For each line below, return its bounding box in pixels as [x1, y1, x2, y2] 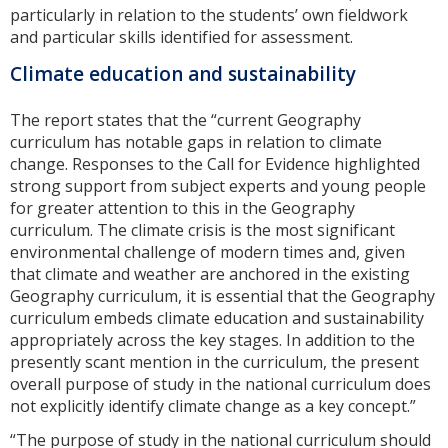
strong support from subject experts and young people [10, 174, 426, 197]
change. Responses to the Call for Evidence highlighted [10, 152, 420, 175]
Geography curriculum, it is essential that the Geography [10, 284, 435, 307]
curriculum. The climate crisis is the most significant [10, 218, 395, 241]
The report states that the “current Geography [10, 108, 361, 131]
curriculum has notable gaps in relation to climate [10, 130, 382, 153]
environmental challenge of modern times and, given [10, 240, 405, 263]
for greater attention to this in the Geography [10, 196, 355, 219]
